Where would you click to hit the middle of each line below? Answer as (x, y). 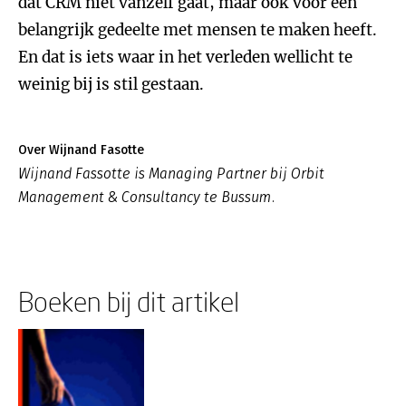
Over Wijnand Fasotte (81, 150)
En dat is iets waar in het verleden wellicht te (185, 57)
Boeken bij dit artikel (129, 301)
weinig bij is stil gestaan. (111, 84)
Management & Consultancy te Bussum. (146, 197)
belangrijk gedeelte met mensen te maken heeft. (198, 30)
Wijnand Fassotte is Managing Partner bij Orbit (171, 174)
